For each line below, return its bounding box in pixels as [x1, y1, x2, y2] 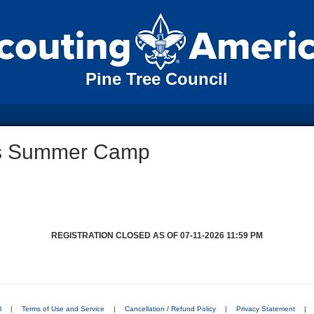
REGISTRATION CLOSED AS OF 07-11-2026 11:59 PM [51, 231, 263, 240]
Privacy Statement [235, 304, 295, 313]
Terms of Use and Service [21, 304, 104, 313]
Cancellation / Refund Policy [124, 304, 216, 313]
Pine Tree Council [86, 69, 228, 88]
